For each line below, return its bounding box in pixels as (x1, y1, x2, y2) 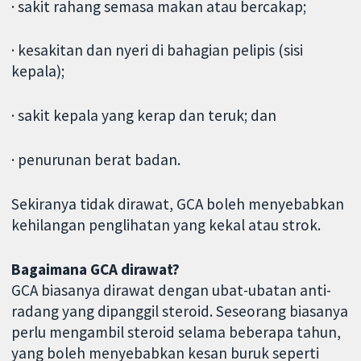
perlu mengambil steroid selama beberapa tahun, (11, 322, 342, 342)
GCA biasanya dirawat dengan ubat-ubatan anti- (11, 280, 332, 300)
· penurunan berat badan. (11, 149, 181, 169)
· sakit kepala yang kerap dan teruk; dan (11, 106, 277, 126)
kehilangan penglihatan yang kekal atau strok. (11, 214, 322, 234)
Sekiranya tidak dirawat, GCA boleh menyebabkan (11, 193, 345, 214)
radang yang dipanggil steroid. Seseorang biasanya (11, 301, 349, 321)
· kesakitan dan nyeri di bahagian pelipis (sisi (11, 40, 304, 60)
